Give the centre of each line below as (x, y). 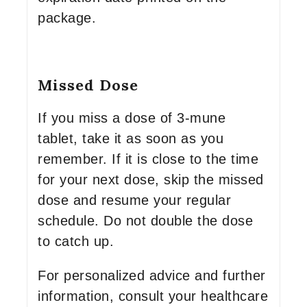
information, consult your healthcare (153, 296)
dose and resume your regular (134, 200)
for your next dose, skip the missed (151, 180)
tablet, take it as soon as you (131, 138)
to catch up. (76, 241)
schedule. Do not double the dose (145, 221)
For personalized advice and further (152, 275)
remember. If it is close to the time (148, 159)
